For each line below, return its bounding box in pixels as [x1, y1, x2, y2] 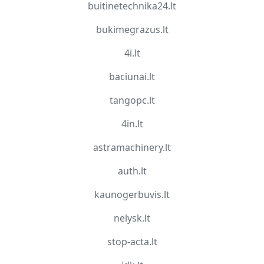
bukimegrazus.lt [95, 22, 169, 36]
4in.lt [121, 117, 143, 130]
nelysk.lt [114, 211, 150, 225]
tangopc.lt [109, 93, 155, 107]
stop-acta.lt [107, 235, 157, 248]
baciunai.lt [109, 70, 155, 83]
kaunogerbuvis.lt [94, 187, 170, 201]
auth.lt [117, 164, 147, 177]
